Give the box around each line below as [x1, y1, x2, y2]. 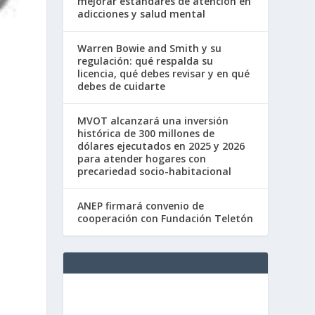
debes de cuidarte [77, 79, 166, 94]
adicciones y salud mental [77, 7, 206, 21]
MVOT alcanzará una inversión [77, 114, 229, 128]
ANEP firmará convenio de [77, 199, 205, 213]
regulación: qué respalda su [77, 54, 214, 68]
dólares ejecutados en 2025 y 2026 [77, 139, 245, 153]
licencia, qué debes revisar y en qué [77, 67, 250, 81]
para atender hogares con [77, 152, 207, 166]
